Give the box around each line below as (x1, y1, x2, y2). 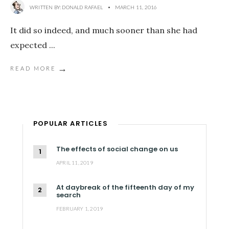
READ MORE (10, 64, 56, 72)
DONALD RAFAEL (62, 4, 103, 10)
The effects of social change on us (56, 144, 178, 154)
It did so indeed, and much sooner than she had (10, 25, 197, 35)
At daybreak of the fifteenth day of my (56, 182, 194, 192)
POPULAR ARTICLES (33, 118, 108, 128)
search (56, 190, 81, 200)
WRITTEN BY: (30, 4, 62, 10)
